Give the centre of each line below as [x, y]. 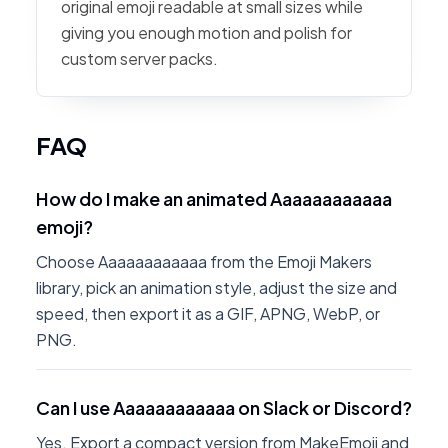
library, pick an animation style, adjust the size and [216, 287]
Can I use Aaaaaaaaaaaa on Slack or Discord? [224, 407]
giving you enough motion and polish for [206, 32]
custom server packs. [139, 58]
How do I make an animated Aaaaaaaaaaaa [214, 198]
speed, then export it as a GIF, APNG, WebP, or [208, 313]
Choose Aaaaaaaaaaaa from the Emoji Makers [204, 261]
